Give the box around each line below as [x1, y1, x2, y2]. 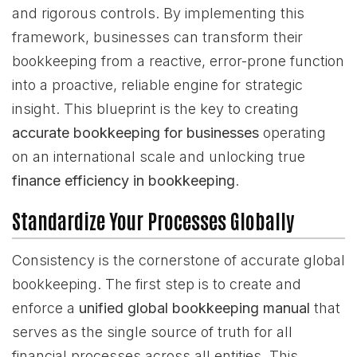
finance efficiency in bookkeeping [12, 172, 235, 189]
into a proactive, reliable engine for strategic [12, 76, 303, 93]
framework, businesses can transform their [12, 29, 303, 45]
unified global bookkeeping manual [79, 300, 310, 316]
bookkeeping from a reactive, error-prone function [12, 53, 344, 69]
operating [259, 124, 326, 141]
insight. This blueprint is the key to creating [12, 100, 299, 117]
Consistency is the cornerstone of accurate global [12, 252, 345, 269]
